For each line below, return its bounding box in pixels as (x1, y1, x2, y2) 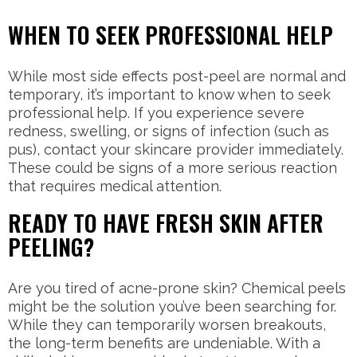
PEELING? (8, 230, 94, 264)
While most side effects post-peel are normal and (8, 68, 346, 85)
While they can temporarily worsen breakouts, (8, 316, 326, 334)
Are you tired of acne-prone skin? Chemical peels (8, 280, 346, 297)
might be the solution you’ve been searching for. (8, 298, 336, 316)
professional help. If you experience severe (8, 104, 304, 122)
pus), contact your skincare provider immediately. (8, 141, 343, 159)
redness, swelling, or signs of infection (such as (8, 123, 329, 140)
